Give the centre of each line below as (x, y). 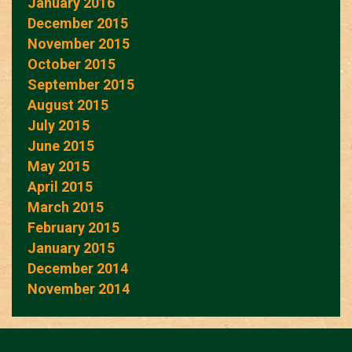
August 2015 (68, 104)
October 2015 (71, 64)
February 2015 (73, 227)
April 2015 (60, 186)
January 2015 (71, 247)
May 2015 (59, 166)
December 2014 (78, 268)
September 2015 (81, 84)
